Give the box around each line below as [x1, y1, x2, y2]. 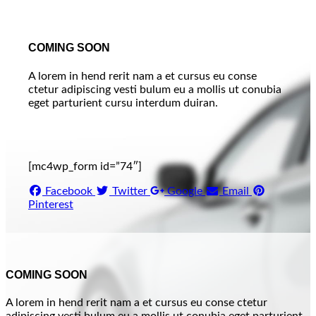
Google [167, 185, 202, 197]
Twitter [112, 185, 147, 197]
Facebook [45, 185, 92, 197]
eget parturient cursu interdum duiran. [28, 97, 218, 109]
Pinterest [28, 198, 73, 210]
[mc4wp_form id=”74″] [28, 160, 142, 172]
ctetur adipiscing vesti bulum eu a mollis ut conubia [28, 83, 281, 95]
